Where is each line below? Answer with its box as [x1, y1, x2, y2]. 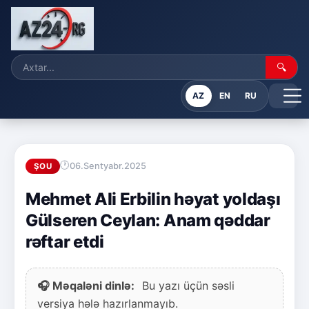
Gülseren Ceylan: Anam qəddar [26, 210, 270, 230]
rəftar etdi [26, 231, 104, 252]
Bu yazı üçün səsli [139, 278, 235, 292]
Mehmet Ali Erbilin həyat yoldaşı [26, 188, 281, 209]
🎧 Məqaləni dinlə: [37, 278, 134, 292]
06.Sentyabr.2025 [70, 161, 147, 172]
